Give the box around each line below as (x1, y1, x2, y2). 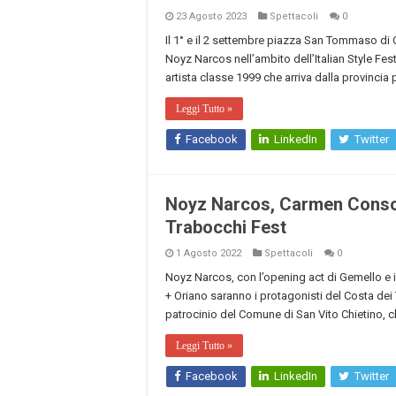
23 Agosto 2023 (176, 10, 247, 22)
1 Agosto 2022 (176, 247, 241, 259)
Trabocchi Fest (165, 216, 286, 238)
